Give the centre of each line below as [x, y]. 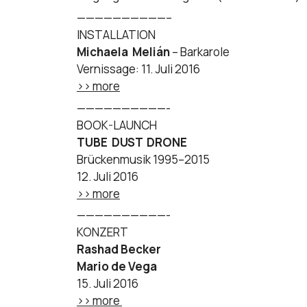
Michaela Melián [124, 51]
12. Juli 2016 [108, 176]
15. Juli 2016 [108, 284]
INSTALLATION [116, 34]
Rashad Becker [119, 249]
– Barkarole [201, 51]
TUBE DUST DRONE [132, 142]
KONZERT [102, 232]
